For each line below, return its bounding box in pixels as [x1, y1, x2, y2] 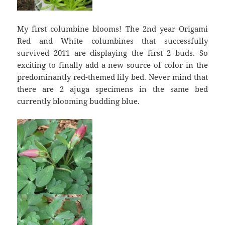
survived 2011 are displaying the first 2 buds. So [17, 47, 208, 58]
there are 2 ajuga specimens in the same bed [17, 83, 208, 94]
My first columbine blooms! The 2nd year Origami [17, 23, 208, 34]
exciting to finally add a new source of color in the [17, 59, 208, 70]
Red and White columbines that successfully [17, 35, 208, 46]
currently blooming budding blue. [17, 95, 140, 106]
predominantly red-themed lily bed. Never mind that [17, 71, 208, 82]
